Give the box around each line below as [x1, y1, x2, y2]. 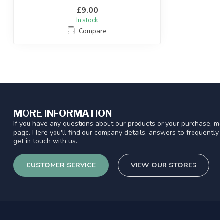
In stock [76, 15, 98, 25]
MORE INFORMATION [13, 107, 112, 119]
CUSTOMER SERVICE [26, 161, 96, 170]
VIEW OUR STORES [131, 161, 196, 170]
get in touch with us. [13, 136, 77, 146]
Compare [78, 26, 107, 36]
